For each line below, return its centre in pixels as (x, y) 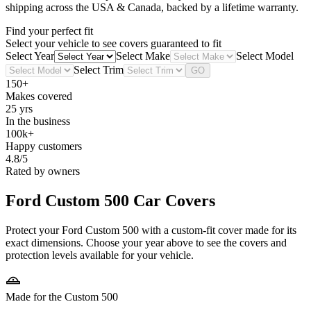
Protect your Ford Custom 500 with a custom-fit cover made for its (151, 230)
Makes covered (39, 96)
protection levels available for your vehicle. (100, 255)
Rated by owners (43, 171)
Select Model (265, 56)
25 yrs (19, 109)
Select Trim (99, 70)
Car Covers (172, 201)
